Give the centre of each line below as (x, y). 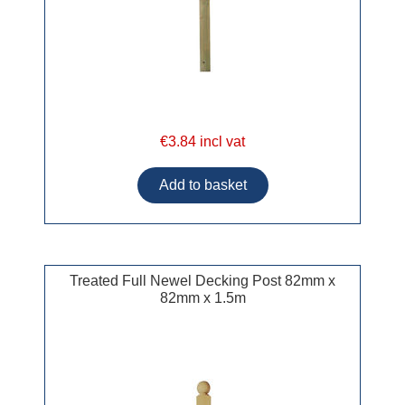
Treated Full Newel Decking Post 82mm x (202, 281)
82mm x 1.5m (202, 298)
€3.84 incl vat (202, 141)
